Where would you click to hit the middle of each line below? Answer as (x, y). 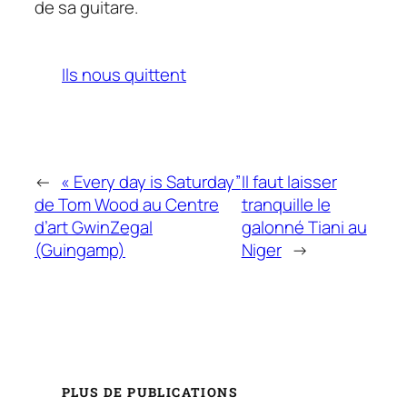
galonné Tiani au (304, 228)
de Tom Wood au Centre (127, 205)
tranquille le (286, 205)
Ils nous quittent (124, 75)
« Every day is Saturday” (151, 182)
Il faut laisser (289, 182)
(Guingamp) (80, 250)
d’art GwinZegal (94, 228)
